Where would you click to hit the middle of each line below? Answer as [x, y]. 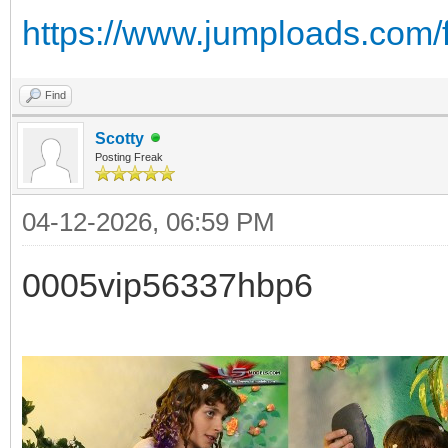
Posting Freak [129, 156]
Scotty [119, 138]
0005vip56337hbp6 [167, 284]
